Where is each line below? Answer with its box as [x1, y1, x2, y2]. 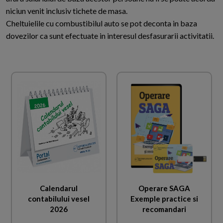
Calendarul [40, 183, 78, 193]
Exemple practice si [130, 194, 198, 203]
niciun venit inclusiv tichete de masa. [6, 6, 127, 16]
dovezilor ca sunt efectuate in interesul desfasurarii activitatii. [6, 31, 214, 41]
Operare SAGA [138, 183, 190, 193]
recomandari [142, 204, 186, 214]
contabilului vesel [28, 194, 90, 203]
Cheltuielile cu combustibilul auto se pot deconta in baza [6, 18, 197, 28]
